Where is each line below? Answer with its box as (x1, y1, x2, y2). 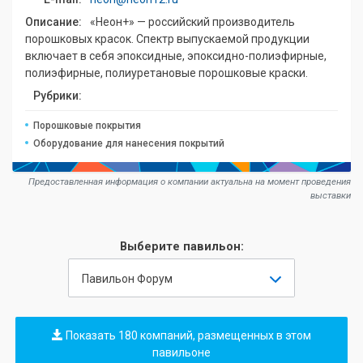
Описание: (25, 15, 82, 28)
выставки (310, 189, 351, 201)
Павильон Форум (82, 271, 173, 285)
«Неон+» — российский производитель (90, 15, 295, 28)
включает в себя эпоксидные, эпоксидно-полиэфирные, (25, 49, 327, 62)
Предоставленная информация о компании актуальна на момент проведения (28, 175, 351, 187)
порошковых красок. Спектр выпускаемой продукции (25, 32, 310, 45)
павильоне (152, 345, 211, 359)
